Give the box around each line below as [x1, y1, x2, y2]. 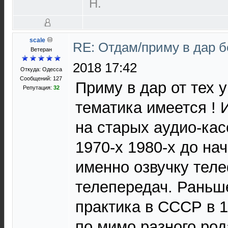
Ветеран [30, 46, 52, 52]
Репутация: [22, 84, 53, 91]
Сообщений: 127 [20, 75, 62, 81]
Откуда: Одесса [20, 66, 62, 72]
